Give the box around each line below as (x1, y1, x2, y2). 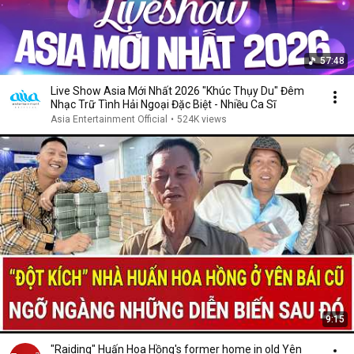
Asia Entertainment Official (51, 114, 168, 125)
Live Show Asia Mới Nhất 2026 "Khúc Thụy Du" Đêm (51, 85, 304, 97)
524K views (177, 114, 227, 125)
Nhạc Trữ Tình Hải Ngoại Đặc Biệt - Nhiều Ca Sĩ (51, 98, 276, 111)
